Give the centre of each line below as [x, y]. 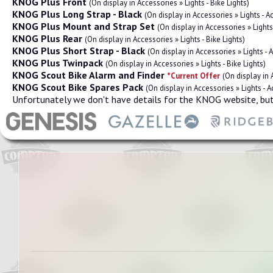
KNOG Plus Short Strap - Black [79, 51]
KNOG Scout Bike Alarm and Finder [88, 75]
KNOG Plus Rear [47, 38]
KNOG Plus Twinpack [58, 63]
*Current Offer [193, 76]
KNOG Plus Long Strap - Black [77, 14]
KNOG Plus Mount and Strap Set [83, 26]
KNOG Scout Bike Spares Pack [78, 87]
